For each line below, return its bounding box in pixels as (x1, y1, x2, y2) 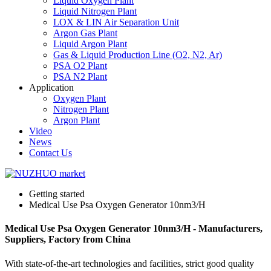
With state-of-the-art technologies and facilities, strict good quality (5, 258, 254, 269)
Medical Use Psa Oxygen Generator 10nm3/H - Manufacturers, (5, 223, 263, 234)
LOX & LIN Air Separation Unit (53, 17, 179, 27)
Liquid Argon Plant (53, 39, 127, 49)
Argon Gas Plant (53, 28, 117, 38)
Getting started (29, 189, 85, 199)
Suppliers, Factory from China (5, 234, 131, 245)
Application (29, 82, 74, 93)
